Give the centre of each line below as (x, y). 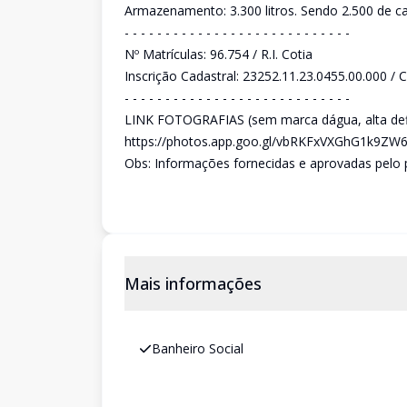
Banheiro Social (198, 348)
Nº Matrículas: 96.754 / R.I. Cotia (218, 54)
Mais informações (193, 283)
